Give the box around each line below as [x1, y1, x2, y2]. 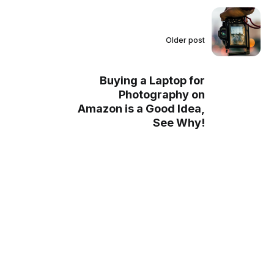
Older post [165, 35, 205, 45]
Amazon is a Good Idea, [77, 102, 205, 115]
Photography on [118, 87, 205, 101]
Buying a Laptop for [99, 73, 205, 87]
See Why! [152, 116, 205, 129]
